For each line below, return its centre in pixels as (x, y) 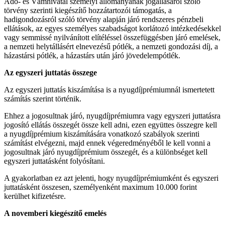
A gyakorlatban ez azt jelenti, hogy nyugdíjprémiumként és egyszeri (111, 178)
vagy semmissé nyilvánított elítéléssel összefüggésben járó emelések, (112, 37)
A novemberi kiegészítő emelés (55, 213)
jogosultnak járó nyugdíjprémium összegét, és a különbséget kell (106, 152)
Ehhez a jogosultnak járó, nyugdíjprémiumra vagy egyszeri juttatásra (112, 116)
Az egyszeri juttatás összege (50, 72)
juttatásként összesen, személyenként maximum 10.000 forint (100, 187)
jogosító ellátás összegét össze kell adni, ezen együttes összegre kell (110, 125)
